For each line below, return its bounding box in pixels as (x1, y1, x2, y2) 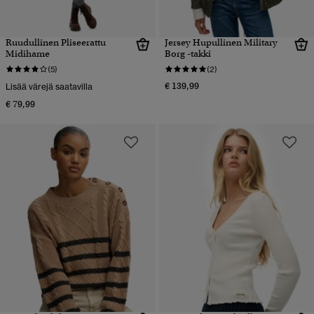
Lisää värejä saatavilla (6, 81, 93, 93)
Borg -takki (164, 48, 211, 60)
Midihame (6, 48, 50, 60)
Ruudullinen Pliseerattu (6, 36, 106, 49)
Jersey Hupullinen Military (164, 36, 278, 49)
